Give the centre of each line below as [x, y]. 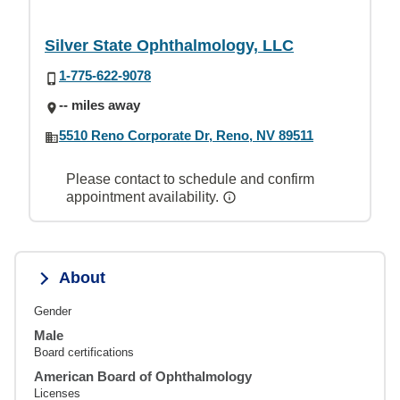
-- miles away [100, 105]
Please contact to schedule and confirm [190, 179]
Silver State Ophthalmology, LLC [169, 46]
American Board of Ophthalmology [143, 376]
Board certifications [84, 352]
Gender [53, 311]
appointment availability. [144, 196]
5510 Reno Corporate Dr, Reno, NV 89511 [186, 135]
